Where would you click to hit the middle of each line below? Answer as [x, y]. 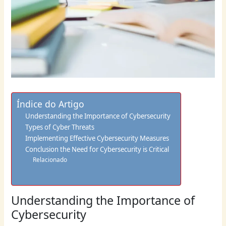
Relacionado [50, 160]
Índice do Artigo [51, 104]
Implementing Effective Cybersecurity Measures [97, 138]
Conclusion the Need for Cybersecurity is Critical [97, 150]
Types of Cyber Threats [60, 127]
